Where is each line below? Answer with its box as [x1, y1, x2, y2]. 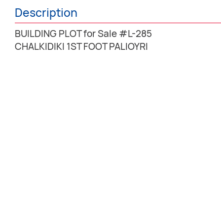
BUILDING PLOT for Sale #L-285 [15, 27, 152, 40]
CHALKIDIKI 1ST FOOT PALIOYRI [15, 39, 148, 53]
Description [15, 4, 77, 21]
